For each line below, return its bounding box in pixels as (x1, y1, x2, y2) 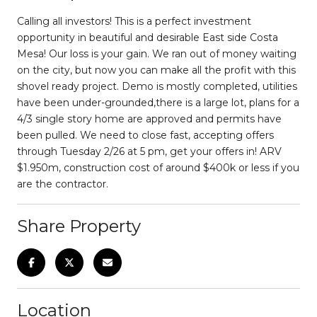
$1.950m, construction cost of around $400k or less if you (17, 161, 299, 174)
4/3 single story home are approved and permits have (17, 112, 282, 125)
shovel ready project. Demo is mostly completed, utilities (17, 79, 297, 93)
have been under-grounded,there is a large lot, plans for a (17, 96, 299, 109)
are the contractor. (17, 177, 108, 190)
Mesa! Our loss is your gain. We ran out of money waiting (17, 47, 296, 60)
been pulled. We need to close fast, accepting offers (17, 128, 274, 142)
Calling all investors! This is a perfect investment (17, 14, 251, 28)
